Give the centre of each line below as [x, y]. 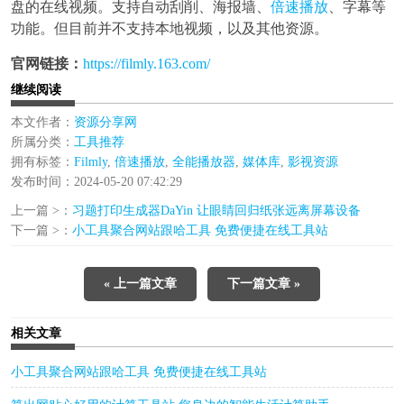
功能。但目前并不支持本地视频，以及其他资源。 [170, 28]
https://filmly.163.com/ [147, 63]
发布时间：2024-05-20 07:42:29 [96, 181]
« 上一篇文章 [140, 283]
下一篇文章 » [264, 283]
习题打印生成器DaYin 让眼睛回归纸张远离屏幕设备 [216, 210]
